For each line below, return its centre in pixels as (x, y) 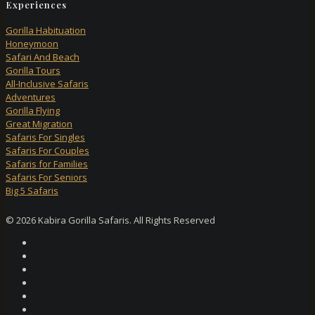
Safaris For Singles (45, 137)
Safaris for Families (47, 163)
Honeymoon (32, 43)
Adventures (31, 97)
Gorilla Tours (33, 70)
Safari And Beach (43, 57)
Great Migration (39, 123)
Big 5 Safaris (32, 190)
